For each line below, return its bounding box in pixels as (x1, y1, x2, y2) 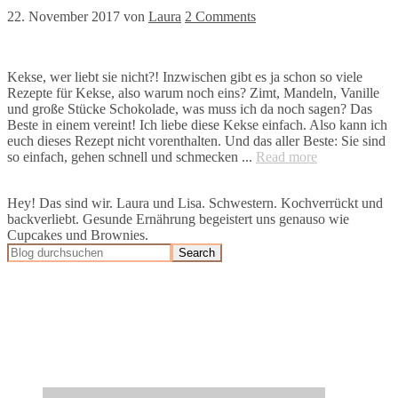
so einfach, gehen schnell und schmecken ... (7, 149, 256, 165)
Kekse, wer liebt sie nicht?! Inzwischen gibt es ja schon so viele (7, 69, 362, 85)
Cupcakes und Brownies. (7, 227, 148, 243)
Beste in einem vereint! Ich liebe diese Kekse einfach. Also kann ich (7, 117, 387, 133)
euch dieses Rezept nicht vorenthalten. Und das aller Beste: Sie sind (7, 133, 386, 149)
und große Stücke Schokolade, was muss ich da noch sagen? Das (7, 101, 372, 117)
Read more (256, 149, 317, 165)
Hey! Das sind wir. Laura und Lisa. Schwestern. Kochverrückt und (7, 195, 383, 211)
